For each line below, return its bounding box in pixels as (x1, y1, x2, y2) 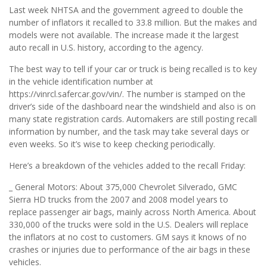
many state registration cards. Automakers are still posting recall (9, 113, 257, 125)
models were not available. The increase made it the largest (9, 29, 239, 41)
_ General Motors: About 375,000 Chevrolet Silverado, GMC (9, 181, 237, 193)
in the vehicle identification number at (9, 76, 153, 88)
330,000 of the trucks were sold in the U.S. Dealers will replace (9, 219, 249, 231)
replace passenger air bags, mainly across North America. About (9, 206, 256, 218)
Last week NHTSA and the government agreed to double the (9, 4, 243, 16)
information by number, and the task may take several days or (9, 126, 249, 138)
